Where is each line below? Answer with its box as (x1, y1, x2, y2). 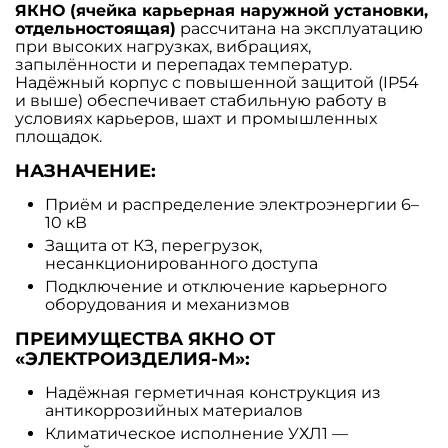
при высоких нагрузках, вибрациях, (15, 36, 311, 56)
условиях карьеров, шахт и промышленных (15, 108, 377, 128)
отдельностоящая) (15, 18, 176, 38)
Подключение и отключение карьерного (45, 276, 387, 296)
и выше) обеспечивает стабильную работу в (15, 90, 387, 110)
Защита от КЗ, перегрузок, (45, 235, 262, 255)
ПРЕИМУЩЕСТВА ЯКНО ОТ (15, 327, 275, 350)
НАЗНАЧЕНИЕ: (15, 159, 156, 182)
